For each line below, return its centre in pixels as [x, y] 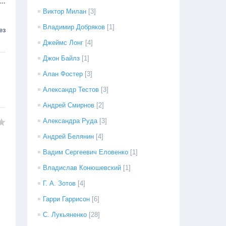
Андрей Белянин [69, 136]
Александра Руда [70, 121]
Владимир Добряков [74, 27]
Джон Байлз [62, 58]
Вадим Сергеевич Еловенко [86, 152]
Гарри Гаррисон [67, 199]
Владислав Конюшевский [82, 168]
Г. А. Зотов [60, 183]
